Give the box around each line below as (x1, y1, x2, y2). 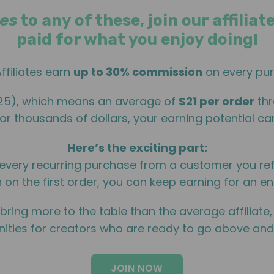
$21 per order (179, 94, 254, 109)
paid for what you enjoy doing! (16, 30, 258, 49)
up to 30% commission (73, 64, 202, 80)
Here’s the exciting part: (67, 140, 207, 155)
